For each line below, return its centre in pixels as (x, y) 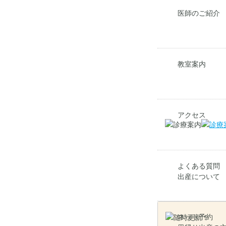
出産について (199, 177)
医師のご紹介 (199, 13)
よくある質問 (199, 166)
